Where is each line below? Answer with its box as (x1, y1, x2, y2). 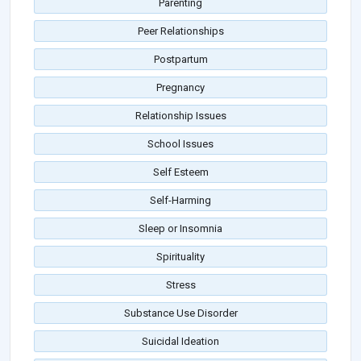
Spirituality (156, 251, 205, 263)
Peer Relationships (137, 25, 224, 38)
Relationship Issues (135, 110, 226, 122)
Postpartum (153, 53, 208, 66)
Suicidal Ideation (142, 335, 219, 348)
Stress (165, 279, 196, 292)
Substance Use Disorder (123, 307, 238, 320)
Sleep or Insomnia (139, 222, 222, 235)
